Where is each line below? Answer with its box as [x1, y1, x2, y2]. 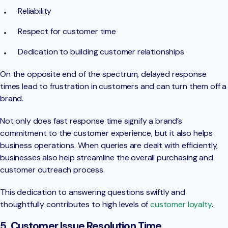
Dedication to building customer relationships [18, 46, 184, 57]
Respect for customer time [18, 25, 116, 37]
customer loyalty [150, 198, 212, 210]
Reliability [18, 5, 52, 16]
